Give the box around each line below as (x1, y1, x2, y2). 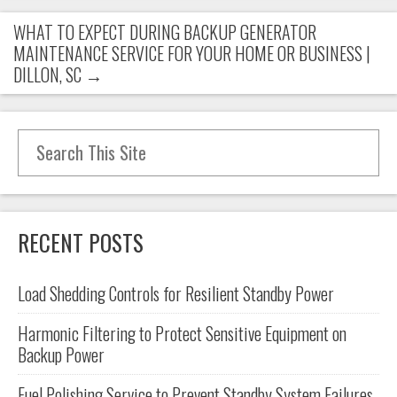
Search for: (17, 126, 85, 153)
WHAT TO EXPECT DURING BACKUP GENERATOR (13, 19, 316, 46)
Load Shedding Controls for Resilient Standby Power (18, 280, 334, 307)
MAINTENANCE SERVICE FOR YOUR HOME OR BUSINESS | (13, 40, 370, 67)
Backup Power (18, 341, 105, 369)
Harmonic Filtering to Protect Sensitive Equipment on (18, 320, 346, 347)
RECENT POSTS (18, 226, 144, 260)
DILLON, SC (13, 61, 85, 89)
